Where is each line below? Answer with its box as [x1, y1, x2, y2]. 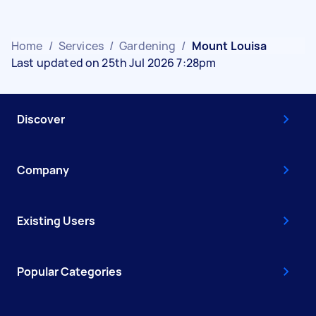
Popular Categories [17, 263, 122, 279]
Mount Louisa [191, 37, 267, 54]
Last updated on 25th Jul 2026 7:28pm [11, 54, 217, 71]
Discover [17, 111, 65, 127]
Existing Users [17, 212, 95, 229]
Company [17, 162, 69, 178]
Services [58, 37, 104, 54]
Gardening [119, 37, 176, 54]
